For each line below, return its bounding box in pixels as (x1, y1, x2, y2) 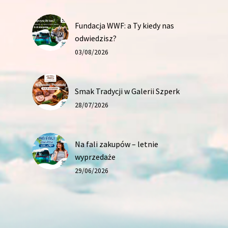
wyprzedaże (75, 151, 116, 162)
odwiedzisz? (75, 33, 117, 43)
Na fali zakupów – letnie (75, 138, 158, 149)
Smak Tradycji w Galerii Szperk (75, 85, 180, 96)
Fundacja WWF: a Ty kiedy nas (75, 20, 174, 31)
